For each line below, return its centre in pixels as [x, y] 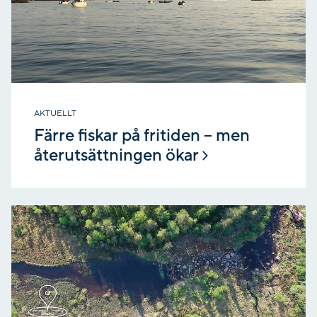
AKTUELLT [55, 113]
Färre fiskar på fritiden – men [142, 135]
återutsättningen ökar [116, 155]
